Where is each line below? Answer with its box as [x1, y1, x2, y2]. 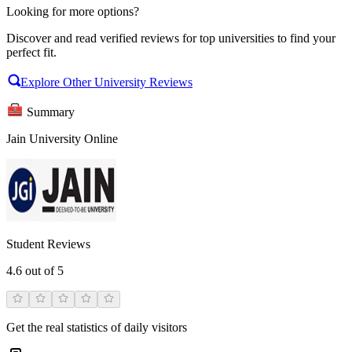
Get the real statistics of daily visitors [6, 320, 187, 334]
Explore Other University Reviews [20, 75, 192, 89]
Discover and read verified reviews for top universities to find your [6, 31, 335, 45]
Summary [27, 104, 75, 119]
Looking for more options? [6, 4, 139, 18]
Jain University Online [6, 131, 118, 145]
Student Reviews [6, 236, 90, 251]
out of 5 [22, 263, 64, 277]
